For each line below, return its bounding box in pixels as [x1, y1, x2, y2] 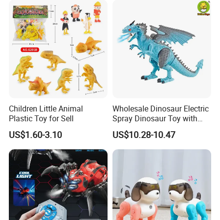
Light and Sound [112, 122, 170, 134]
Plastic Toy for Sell [9, 112, 74, 124]
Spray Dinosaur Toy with [112, 112, 197, 124]
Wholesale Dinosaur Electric [112, 103, 209, 114]
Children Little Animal [9, 103, 83, 114]
